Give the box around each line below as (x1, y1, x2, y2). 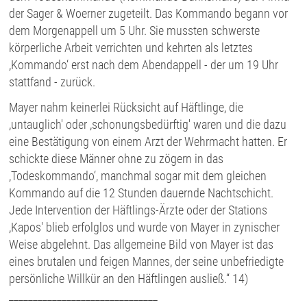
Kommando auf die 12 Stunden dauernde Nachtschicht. (9, 186, 274, 201)
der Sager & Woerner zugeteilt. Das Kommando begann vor (9, 6, 288, 21)
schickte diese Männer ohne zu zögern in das (9, 151, 224, 167)
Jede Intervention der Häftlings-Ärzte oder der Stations (9, 203, 268, 218)
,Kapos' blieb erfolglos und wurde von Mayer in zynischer (9, 220, 280, 235)
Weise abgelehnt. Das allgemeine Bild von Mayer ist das (9, 237, 274, 252)
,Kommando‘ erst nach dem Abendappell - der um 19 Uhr (9, 58, 279, 73)
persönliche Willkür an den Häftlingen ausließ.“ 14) (9, 271, 249, 286)
